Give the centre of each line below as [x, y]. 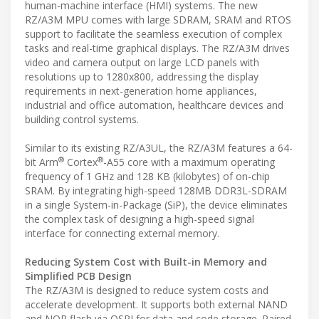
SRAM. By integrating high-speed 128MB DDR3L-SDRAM [156, 191]
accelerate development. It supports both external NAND [156, 305]
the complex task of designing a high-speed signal [140, 219]
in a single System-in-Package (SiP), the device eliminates [156, 205]
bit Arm [42, 162]
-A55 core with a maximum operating [189, 162]
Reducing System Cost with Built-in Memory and [146, 262]
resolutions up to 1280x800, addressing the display [142, 77]
